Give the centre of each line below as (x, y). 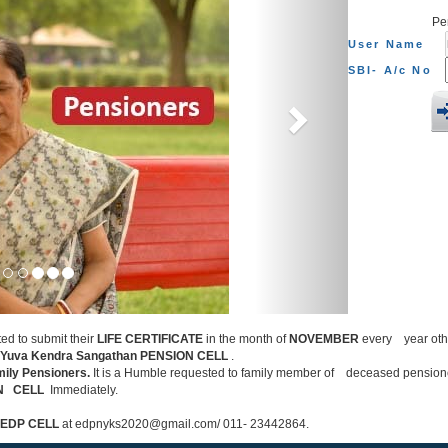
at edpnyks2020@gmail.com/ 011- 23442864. (185, 424)
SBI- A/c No (389, 70)
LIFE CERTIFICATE (149, 339)
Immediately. (80, 390)
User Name (386, 44)
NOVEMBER (323, 339)
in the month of (245, 339)
